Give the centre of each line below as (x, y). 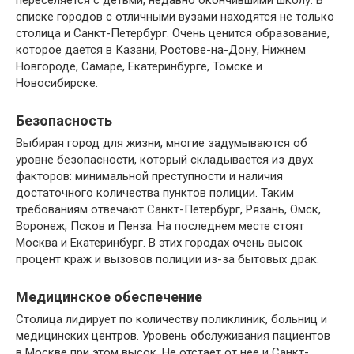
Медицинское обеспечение (109, 297)
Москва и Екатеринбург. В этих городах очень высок (159, 243)
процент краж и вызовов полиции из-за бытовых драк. (168, 260)
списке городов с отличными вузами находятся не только (175, 17)
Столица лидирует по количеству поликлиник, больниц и (171, 320)
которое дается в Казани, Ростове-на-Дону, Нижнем (161, 50)
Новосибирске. (57, 83)
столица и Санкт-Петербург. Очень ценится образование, (173, 34)
